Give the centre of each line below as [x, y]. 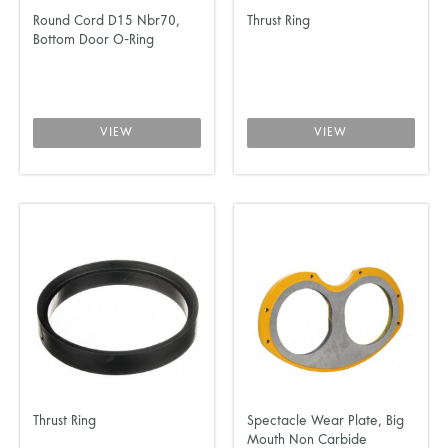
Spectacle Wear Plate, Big [325, 421]
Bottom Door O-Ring [93, 40]
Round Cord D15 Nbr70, [106, 21]
